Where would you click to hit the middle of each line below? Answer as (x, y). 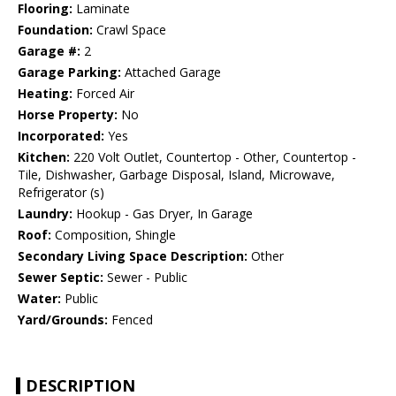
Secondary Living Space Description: (133, 256)
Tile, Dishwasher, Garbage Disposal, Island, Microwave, (176, 175)
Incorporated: (61, 136)
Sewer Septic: (61, 278)
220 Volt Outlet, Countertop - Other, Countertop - (213, 157)
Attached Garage (171, 72)
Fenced (130, 320)
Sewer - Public (145, 278)
